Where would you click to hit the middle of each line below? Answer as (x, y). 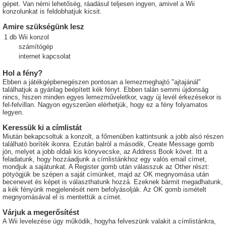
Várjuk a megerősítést (41, 212)
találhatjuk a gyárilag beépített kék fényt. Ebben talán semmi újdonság (105, 90)
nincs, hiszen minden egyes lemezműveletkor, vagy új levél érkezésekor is (112, 97)
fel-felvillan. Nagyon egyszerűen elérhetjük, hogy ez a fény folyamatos (105, 105)
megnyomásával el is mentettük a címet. (62, 197)
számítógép (36, 47)
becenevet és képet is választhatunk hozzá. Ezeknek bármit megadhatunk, (113, 182)
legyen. (13, 112)
